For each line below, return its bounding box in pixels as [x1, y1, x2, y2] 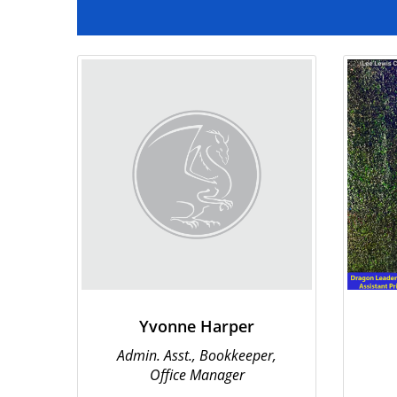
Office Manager [149, 365, 245, 385]
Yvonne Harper [139, 315, 254, 337]
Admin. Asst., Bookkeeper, [117, 346, 276, 365]
